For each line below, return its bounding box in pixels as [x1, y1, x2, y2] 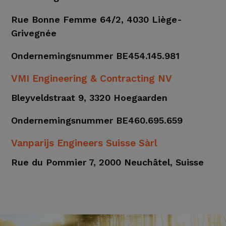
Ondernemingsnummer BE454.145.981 [11, 50, 180, 62]
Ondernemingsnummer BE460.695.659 [11, 115, 183, 126]
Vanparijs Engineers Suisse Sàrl [11, 137, 158, 149]
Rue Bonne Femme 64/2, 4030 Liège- [11, 14, 183, 25]
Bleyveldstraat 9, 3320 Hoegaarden [11, 92, 168, 103]
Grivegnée [11, 28, 57, 39]
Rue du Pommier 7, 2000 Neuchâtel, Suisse [11, 157, 204, 168]
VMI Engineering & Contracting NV [11, 73, 173, 85]
